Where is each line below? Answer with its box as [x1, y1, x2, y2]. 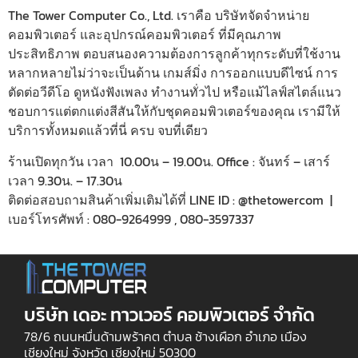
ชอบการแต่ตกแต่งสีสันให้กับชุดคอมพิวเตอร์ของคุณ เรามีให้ [8, 101, 340, 121]
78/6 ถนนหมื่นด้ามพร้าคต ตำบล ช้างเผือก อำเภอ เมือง [24, 326, 307, 346]
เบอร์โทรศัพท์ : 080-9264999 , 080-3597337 [8, 209, 254, 229]
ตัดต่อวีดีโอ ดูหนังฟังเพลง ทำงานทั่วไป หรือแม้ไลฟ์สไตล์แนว [8, 82, 341, 102]
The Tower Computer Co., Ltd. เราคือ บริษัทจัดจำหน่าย [8, 6, 309, 26]
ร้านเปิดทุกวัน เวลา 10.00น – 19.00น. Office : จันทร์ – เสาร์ [8, 151, 330, 171]
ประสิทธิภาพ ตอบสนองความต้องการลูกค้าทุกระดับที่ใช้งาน [8, 44, 340, 64]
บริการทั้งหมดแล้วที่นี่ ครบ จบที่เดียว [8, 121, 208, 141]
